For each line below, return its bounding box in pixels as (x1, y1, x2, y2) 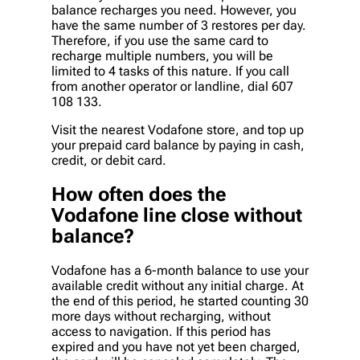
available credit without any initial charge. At (51, 277, 304, 293)
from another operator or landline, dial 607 (51, 79, 293, 95)
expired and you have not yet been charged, (51, 338, 301, 354)
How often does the (51, 183, 226, 207)
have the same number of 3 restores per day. (51, 18, 306, 34)
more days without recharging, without (51, 308, 271, 324)
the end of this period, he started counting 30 (51, 292, 309, 309)
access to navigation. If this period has (51, 323, 271, 339)
